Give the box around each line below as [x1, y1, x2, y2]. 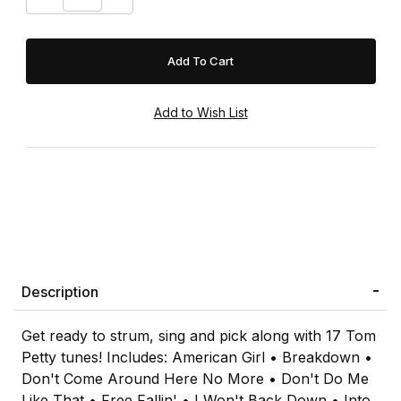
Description [21, 283, 98, 302]
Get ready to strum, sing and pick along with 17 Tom [21, 327, 376, 346]
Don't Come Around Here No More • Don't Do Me [21, 370, 369, 388]
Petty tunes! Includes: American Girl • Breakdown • [21, 348, 372, 367]
